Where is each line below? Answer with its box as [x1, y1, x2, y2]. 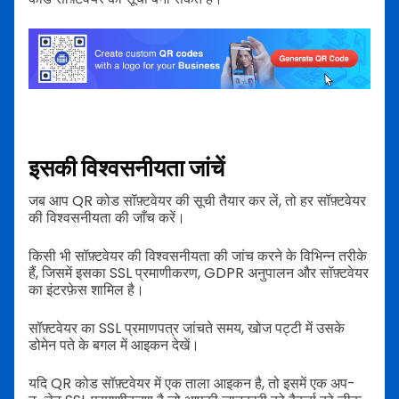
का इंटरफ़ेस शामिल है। [28, 280, 144, 301]
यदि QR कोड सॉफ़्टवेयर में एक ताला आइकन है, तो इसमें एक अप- [28, 373, 355, 395]
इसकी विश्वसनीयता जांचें [28, 151, 224, 184]
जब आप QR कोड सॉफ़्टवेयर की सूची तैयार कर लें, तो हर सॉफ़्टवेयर [28, 191, 366, 212]
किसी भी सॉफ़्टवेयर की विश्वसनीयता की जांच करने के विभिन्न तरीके [28, 246, 367, 267]
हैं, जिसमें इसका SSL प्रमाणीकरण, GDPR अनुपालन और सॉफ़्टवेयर [28, 263, 369, 284]
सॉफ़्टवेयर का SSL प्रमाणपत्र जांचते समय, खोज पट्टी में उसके [28, 318, 345, 339]
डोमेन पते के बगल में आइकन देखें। [28, 335, 199, 356]
